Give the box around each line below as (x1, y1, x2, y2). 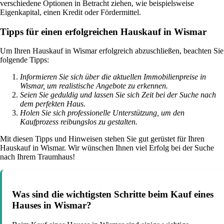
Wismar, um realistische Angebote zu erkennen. (20, 81, 168, 90)
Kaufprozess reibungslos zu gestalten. (20, 117, 137, 126)
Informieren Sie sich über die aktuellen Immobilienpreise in (20, 72, 206, 81)
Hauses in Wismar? (12, 200, 91, 211)
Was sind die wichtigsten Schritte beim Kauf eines (12, 189, 213, 200)
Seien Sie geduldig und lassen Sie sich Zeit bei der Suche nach (20, 90, 216, 99)
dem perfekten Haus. (20, 99, 85, 108)
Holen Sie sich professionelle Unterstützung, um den (20, 108, 184, 117)
